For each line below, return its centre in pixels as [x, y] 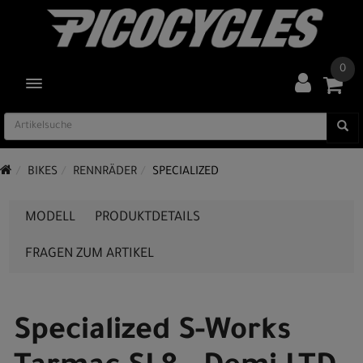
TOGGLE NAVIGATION [82, 83]
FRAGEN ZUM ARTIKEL [90, 254]
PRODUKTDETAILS [147, 218]
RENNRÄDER [105, 173]
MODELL [50, 218]
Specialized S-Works [152, 333]
